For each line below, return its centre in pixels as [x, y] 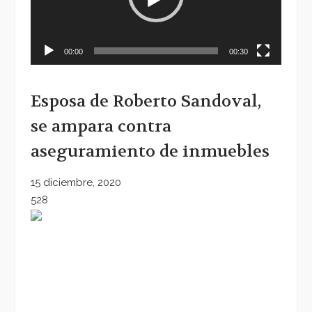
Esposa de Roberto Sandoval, [146, 102]
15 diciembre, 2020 [76, 183]
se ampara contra [101, 127]
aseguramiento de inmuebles [150, 152]
